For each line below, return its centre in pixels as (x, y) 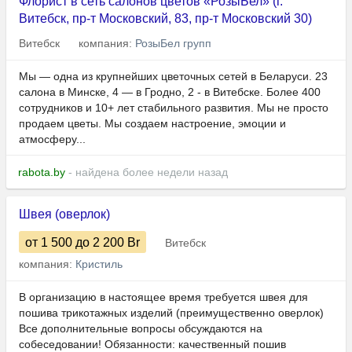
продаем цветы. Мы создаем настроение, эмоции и (152, 124)
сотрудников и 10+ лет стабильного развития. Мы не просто (174, 108)
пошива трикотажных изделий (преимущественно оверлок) (171, 313)
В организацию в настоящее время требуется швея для (163, 297)
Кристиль (99, 264)
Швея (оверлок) (64, 214)
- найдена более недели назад (147, 172)
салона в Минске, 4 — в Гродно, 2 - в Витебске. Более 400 (170, 92)
